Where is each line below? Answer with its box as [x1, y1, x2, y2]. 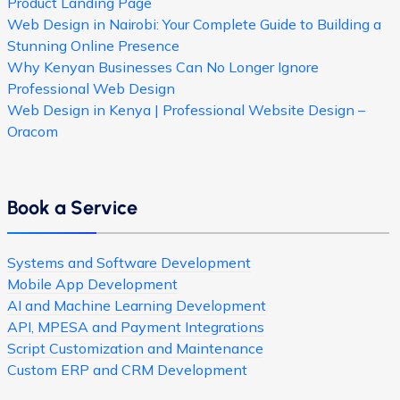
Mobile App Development [7, 275, 178, 294]
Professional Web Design [7, 79, 175, 98]
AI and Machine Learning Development [7, 296, 266, 315]
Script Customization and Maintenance [7, 339, 263, 358]
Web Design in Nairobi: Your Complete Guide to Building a [7, 15, 381, 34]
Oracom [7, 122, 58, 141]
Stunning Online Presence [7, 37, 179, 55]
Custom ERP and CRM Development [7, 361, 247, 379]
